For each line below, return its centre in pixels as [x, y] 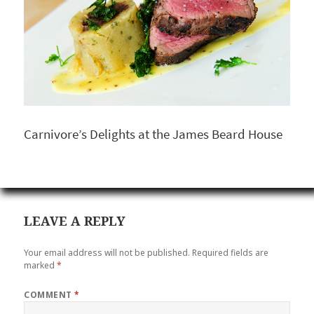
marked [41, 266]
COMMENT [49, 295]
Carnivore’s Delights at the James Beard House [153, 134]
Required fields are [231, 253]
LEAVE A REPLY [75, 220]
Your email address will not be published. [107, 253]
